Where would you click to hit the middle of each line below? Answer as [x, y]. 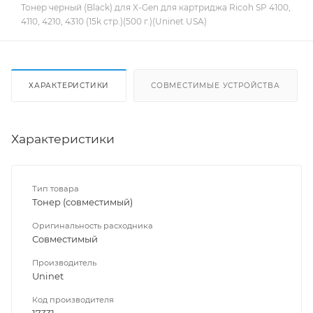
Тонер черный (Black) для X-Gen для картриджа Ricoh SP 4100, [156, 8]
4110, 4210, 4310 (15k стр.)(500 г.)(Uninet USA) [114, 22]
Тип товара [56, 189]
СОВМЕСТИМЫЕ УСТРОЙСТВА [216, 86]
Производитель [64, 263]
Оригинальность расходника [93, 226]
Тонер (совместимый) [82, 202]
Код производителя [73, 300]
